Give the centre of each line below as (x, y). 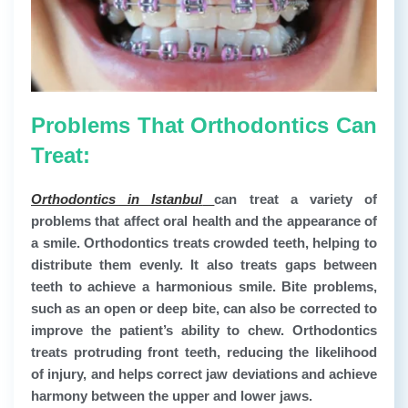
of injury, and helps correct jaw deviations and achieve (204, 373)
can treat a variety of (296, 199)
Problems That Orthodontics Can (204, 125)
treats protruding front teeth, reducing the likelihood (204, 352)
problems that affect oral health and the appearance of (204, 220)
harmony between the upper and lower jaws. (172, 395)
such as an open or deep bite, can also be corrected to (204, 308)
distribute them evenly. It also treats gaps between (204, 264)
